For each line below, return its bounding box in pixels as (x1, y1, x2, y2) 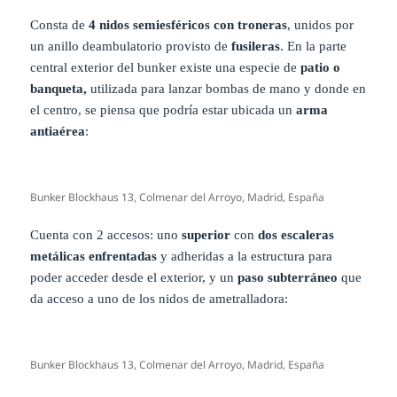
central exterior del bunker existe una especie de (30, 59, 301, 74)
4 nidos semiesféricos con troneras (89, 17, 288, 32)
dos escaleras (258, 227, 335, 242)
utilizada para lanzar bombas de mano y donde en (90, 81, 367, 96)
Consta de (30, 17, 90, 32)
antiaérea (30, 123, 86, 138)
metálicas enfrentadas (30, 248, 158, 263)
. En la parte (280, 38, 347, 53)
